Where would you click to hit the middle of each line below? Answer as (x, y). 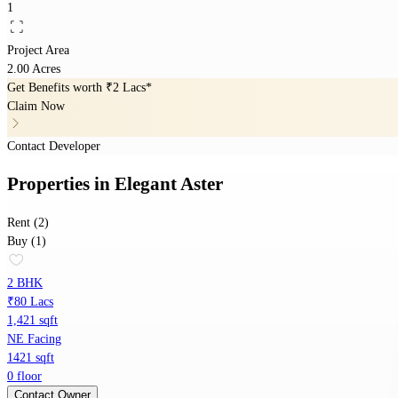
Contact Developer (54, 146)
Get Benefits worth (56, 87)
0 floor (24, 377)
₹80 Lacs (30, 302)
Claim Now (36, 106)
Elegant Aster (169, 184)
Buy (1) (27, 242)
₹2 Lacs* (129, 87)
